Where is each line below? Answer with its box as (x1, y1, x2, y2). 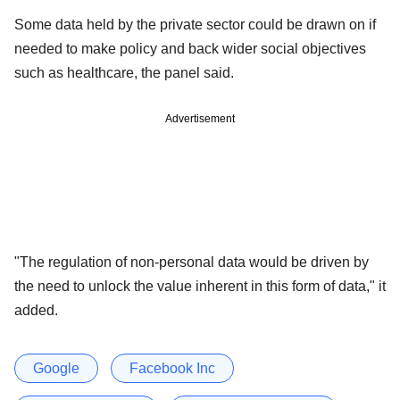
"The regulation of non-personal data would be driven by (14, 254, 369, 270)
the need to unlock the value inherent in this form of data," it (14, 278, 386, 294)
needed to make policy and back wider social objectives (14, 40, 366, 56)
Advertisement (165, 112, 235, 125)
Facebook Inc (129, 360, 215, 376)
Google (33, 360, 79, 376)
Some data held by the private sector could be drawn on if (14, 16, 376, 32)
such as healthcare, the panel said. (14, 64, 234, 80)
